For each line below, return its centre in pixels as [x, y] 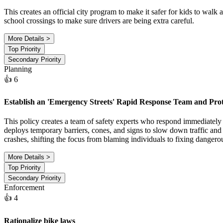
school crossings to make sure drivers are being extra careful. [99, 20]
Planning [18, 69]
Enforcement [24, 188]
